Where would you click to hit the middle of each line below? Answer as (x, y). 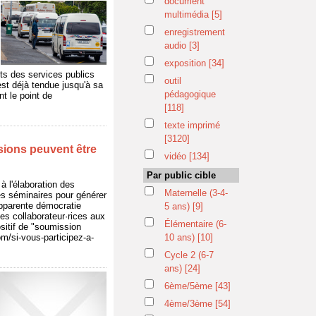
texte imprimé (192, 125)
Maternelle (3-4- (196, 193)
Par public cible (181, 175)
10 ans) (181, 237)
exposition (187, 63)
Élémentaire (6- (195, 224)
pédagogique (190, 94)
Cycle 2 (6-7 (189, 255)
